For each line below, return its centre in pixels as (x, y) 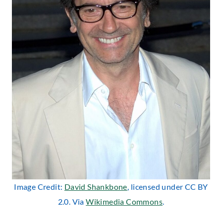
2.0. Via (72, 202)
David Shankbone (96, 187)
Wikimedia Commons (124, 202)
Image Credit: (39, 187)
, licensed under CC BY (167, 187)
